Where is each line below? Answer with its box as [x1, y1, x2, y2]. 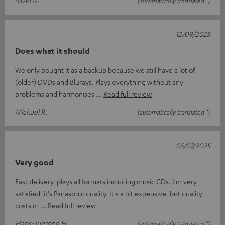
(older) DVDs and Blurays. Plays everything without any [15, 77, 183, 87]
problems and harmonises [15, 89, 96, 99]
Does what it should [15, 46, 90, 56]
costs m [15, 201, 40, 210]
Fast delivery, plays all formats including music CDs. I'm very [15, 177, 197, 186]
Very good [15, 157, 54, 168]
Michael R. [15, 107, 47, 117]
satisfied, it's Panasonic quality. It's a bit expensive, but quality [15, 189, 202, 198]
